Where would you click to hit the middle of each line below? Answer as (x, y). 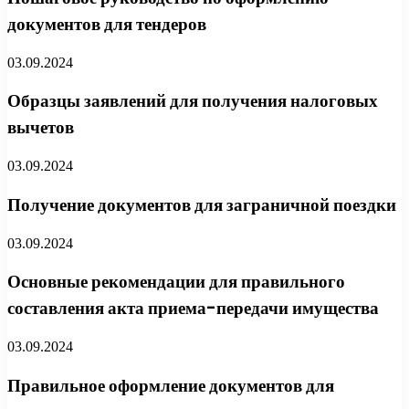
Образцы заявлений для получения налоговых (193, 101)
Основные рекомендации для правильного (176, 282)
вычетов (41, 128)
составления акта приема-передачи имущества (193, 309)
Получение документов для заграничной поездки (202, 204)
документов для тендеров (107, 24)
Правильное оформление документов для (171, 385)
